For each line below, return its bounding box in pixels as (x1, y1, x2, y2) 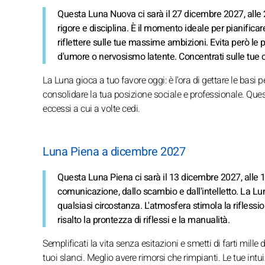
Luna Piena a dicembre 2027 (43, 143, 185, 160)
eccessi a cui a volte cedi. (43, 101, 140, 116)
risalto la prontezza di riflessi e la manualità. (57, 212, 230, 227)
